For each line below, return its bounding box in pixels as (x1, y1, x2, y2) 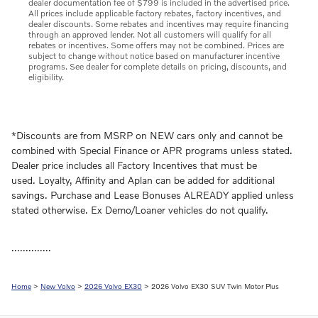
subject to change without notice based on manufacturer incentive (28, 50, 280, 62)
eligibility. (28, 72, 64, 83)
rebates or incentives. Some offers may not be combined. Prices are (28, 40, 284, 51)
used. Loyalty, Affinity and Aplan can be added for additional (11, 174, 275, 187)
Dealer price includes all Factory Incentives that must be (11, 159, 257, 172)
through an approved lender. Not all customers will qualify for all (28, 29, 271, 40)
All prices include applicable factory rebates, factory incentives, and (28, 8, 281, 19)
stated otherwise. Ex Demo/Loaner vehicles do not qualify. (11, 204, 268, 216)
